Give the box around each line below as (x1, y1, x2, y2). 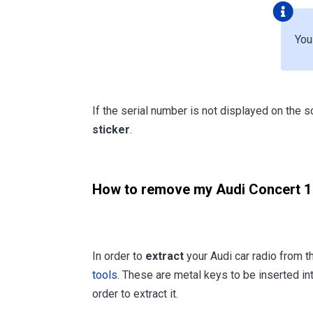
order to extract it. (92, 287, 178, 301)
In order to (92, 249, 145, 263)
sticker (92, 123, 130, 137)
